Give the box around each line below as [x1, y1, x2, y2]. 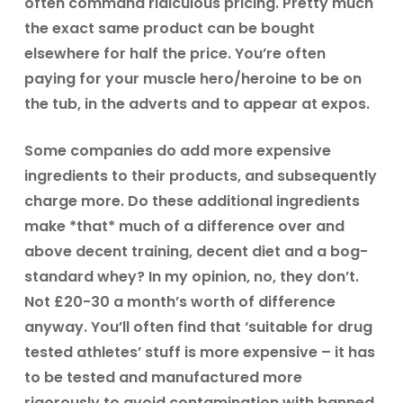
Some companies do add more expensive [23, 140, 331, 161]
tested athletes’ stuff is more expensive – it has [23, 342, 375, 363]
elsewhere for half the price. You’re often [23, 43, 326, 64]
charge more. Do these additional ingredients [23, 191, 360, 211]
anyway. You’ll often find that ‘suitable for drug [23, 317, 372, 337]
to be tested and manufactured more [23, 367, 302, 388]
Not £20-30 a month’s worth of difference [23, 291, 336, 312]
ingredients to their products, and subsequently [23, 166, 377, 186]
